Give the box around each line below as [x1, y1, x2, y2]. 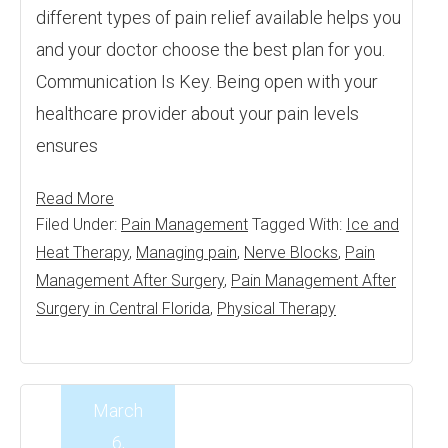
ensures [36, 135, 98, 156]
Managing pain [136, 243, 237, 262]
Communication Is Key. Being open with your [36, 71, 378, 92]
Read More [36, 189, 114, 208]
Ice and [346, 215, 399, 234]
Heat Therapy [36, 243, 129, 262]
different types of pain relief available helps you [36, 7, 401, 28]
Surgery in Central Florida [36, 299, 210, 318]
